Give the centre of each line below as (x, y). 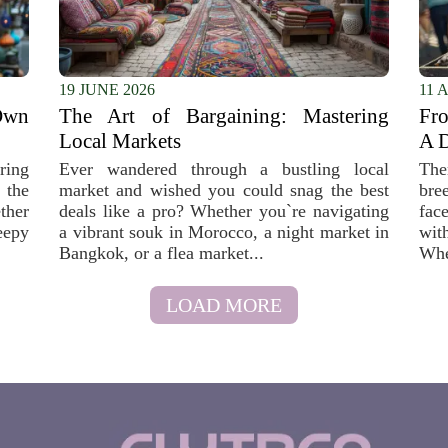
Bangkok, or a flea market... (161, 253)
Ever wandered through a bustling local (224, 169)
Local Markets (120, 141)
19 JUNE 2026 (107, 89)
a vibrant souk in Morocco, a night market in (224, 232)
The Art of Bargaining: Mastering (224, 116)
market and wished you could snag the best (224, 190)
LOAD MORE (224, 305)
